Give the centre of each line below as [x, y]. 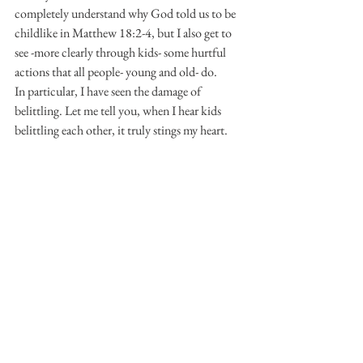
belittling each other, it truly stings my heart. [121, 130]
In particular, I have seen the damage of [109, 91]
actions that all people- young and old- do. [116, 72]
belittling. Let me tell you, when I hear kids [119, 111]
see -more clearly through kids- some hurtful [122, 52]
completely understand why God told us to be [126, 13]
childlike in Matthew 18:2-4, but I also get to [124, 33]
